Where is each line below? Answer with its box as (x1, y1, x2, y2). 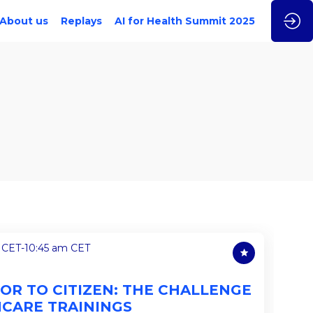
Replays (61, 15, 102, 27)
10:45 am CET (24, 242, 90, 255)
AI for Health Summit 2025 (115, 15, 255, 27)
